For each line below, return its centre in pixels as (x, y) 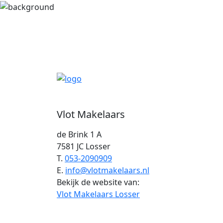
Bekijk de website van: (98, 182)
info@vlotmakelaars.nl (107, 170)
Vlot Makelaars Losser (98, 194)
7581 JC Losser (84, 146)
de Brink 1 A (79, 134)
